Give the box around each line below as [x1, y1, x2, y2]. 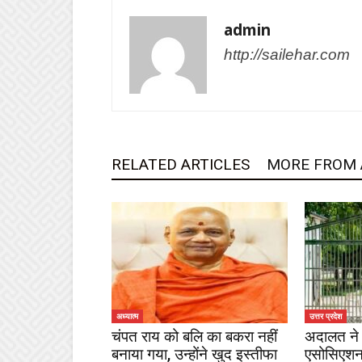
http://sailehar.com [224, 46, 350, 63]
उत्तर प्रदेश [309, 310, 342, 322]
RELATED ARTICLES [112, 155, 250, 174]
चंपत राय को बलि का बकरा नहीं [112, 327, 277, 346]
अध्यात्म [116, 310, 138, 322]
